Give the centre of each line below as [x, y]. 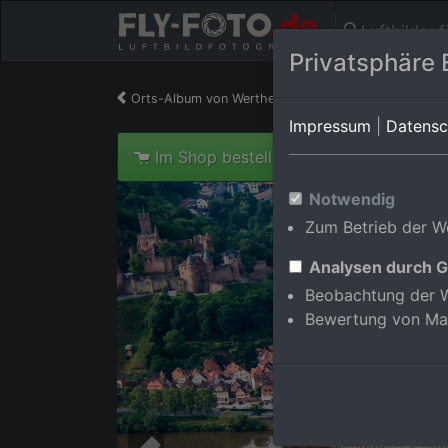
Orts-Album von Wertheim [210, 98]
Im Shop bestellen [222, 157]
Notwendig [352, 199]
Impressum [330, 126]
